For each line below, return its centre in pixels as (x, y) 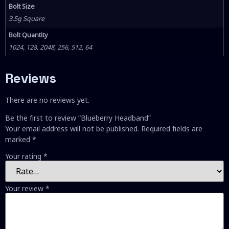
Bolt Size (22, 7)
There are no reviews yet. (47, 100)
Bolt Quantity (28, 35)
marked (19, 140)
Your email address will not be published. (72, 129)
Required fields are (172, 129)
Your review (25, 188)
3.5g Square (27, 19)
